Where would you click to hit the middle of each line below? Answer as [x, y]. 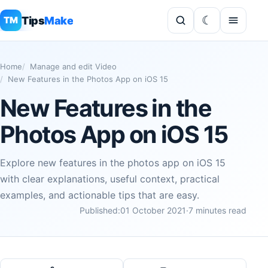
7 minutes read [217, 210]
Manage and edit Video [73, 66]
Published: [100, 210]
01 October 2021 [153, 210]
